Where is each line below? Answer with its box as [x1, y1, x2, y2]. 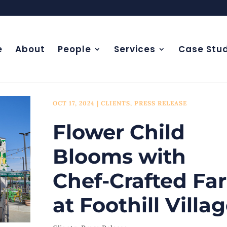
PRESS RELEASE [134, 99, 187, 107]
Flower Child [52, 120, 185, 145]
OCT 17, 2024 [52, 99, 95, 107]
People [57, 43, 91, 55]
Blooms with [52, 144, 186, 169]
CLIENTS [100, 99, 130, 107]
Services [113, 43, 156, 55]
